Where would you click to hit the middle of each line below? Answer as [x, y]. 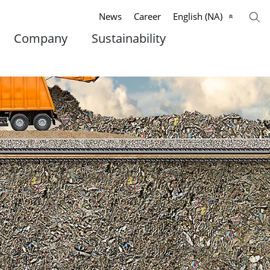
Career [147, 16]
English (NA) [198, 16]
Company [41, 38]
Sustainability [129, 38]
